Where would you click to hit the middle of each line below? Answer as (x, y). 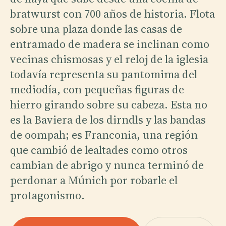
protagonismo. (47, 195)
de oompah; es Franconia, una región (104, 134)
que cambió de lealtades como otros (99, 150)
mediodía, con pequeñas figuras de (97, 89)
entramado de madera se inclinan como (110, 44)
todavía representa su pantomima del (104, 74)
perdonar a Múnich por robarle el (94, 180)
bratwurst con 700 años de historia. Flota (112, 13)
